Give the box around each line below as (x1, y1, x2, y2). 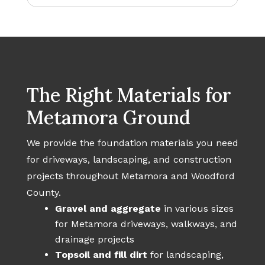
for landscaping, (147, 248, 224, 260)
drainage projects (54, 233, 134, 245)
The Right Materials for (26, 82, 231, 107)
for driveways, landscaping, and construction (26, 153, 231, 165)
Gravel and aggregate (54, 202, 161, 214)
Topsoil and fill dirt (54, 248, 147, 260)
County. (26, 186, 61, 198)
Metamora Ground (26, 105, 190, 130)
